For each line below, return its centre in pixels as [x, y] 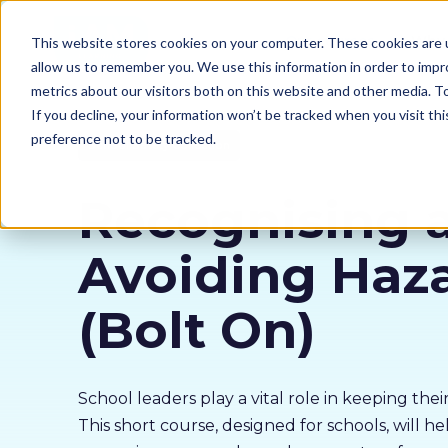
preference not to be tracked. [123, 138]
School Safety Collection [158, 145]
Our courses [330, 41]
